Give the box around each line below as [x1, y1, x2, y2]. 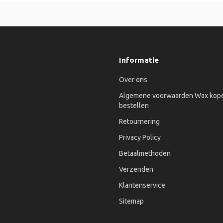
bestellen [119, 102, 149, 110]
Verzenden [119, 165, 153, 173]
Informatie [119, 56, 159, 64]
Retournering [119, 117, 160, 125]
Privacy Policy [119, 133, 161, 141]
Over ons [119, 76, 147, 84]
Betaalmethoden [119, 149, 171, 157]
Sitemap [119, 197, 144, 205]
